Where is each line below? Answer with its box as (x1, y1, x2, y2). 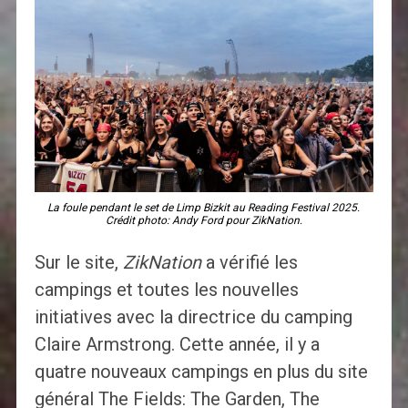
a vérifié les (200, 251, 298, 274)
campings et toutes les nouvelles (34, 279, 299, 301)
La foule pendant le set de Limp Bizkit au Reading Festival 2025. (47, 201, 361, 215)
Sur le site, (34, 251, 123, 274)
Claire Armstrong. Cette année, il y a (34, 333, 320, 356)
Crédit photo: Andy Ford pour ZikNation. (105, 214, 302, 228)
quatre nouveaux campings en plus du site (34, 361, 368, 383)
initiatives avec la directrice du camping (34, 306, 352, 329)
